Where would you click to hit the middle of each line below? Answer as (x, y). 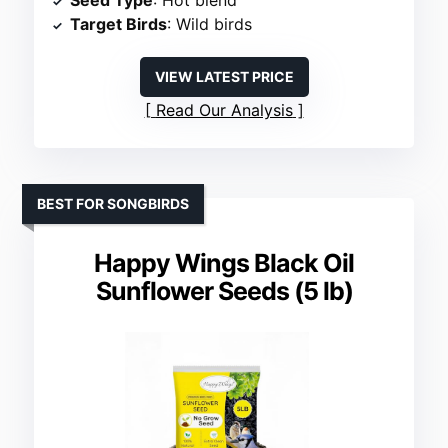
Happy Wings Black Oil (224, 263)
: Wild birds (210, 24)
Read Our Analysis (224, 110)
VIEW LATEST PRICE (224, 77)
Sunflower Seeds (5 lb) (224, 291)
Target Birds (119, 24)
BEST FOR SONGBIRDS (113, 204)
